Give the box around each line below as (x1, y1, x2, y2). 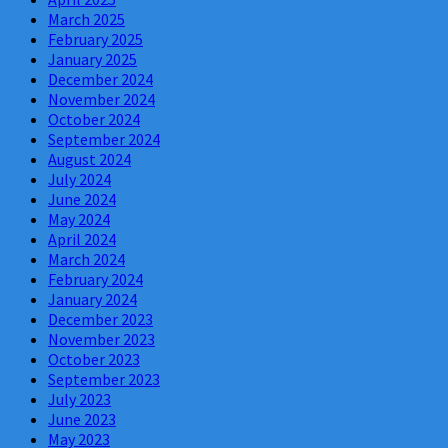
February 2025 (48, 28, 143, 49)
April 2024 (48, 228, 116, 249)
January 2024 (48, 288, 137, 309)
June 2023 (48, 408, 116, 429)
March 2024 (48, 248, 125, 269)
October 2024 (48, 108, 140, 129)
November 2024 (48, 88, 155, 109)
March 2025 (48, 8, 125, 29)
